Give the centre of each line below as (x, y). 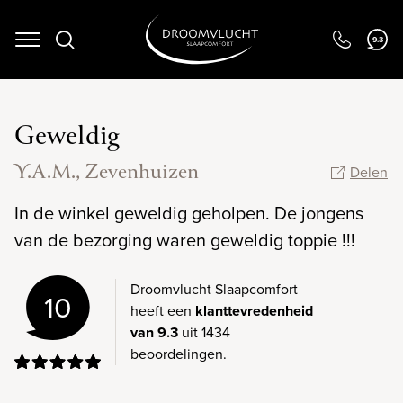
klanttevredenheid (254, 311)
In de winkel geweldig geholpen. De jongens (189, 213)
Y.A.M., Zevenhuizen (107, 173)
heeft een (163, 311)
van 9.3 (154, 332)
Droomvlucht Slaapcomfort (214, 289)
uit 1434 (204, 332)
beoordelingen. (179, 354)
